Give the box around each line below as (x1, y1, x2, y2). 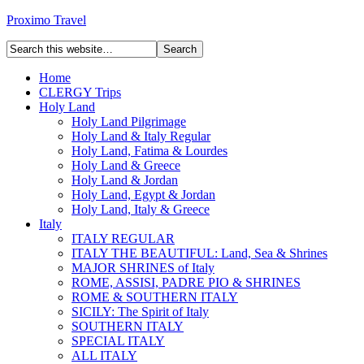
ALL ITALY (71, 349, 137, 362)
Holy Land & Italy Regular (71, 129, 210, 143)
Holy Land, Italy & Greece (71, 202, 210, 216)
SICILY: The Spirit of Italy (71, 305, 209, 318)
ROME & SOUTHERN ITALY (71, 290, 238, 304)
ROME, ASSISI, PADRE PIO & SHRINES (71, 275, 301, 289)
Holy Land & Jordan (71, 173, 178, 187)
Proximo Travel (6, 13, 86, 27)
